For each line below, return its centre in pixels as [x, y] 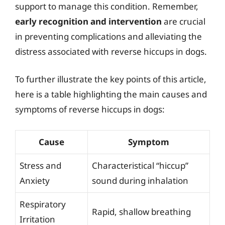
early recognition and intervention [88, 21]
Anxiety [35, 180]
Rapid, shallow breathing [141, 211]
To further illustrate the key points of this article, [111, 79]
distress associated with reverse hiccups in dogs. [111, 51]
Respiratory [43, 204]
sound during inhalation [140, 180]
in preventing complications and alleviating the [108, 36]
